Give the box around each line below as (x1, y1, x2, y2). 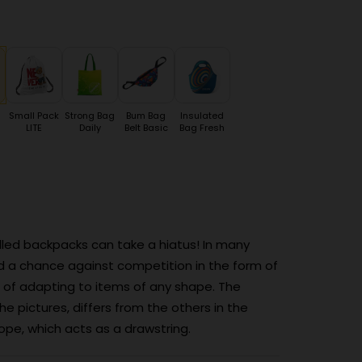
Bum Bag (126, 108, 166, 122)
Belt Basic (124, 120, 168, 134)
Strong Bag (65, 108, 116, 122)
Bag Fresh (179, 120, 225, 134)
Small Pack (8, 108, 59, 122)
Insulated (180, 108, 225, 122)
